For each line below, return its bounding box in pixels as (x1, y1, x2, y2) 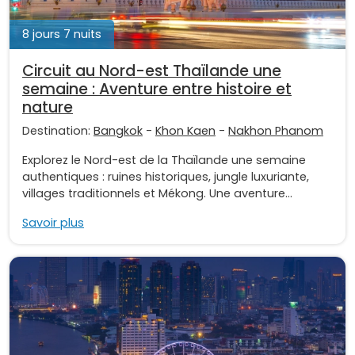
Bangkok (94, 122, 143, 139)
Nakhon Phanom (228, 122, 323, 139)
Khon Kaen (155, 122, 216, 139)
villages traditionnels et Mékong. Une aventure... (22, 185, 292, 201)
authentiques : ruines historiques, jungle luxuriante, (22, 168, 309, 185)
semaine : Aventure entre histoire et (22, 78, 292, 100)
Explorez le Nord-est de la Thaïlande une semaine (22, 151, 306, 168)
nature (22, 96, 73, 118)
